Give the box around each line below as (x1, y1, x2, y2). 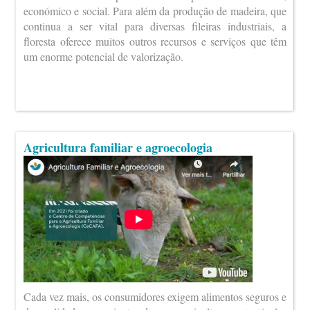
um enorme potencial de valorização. (24, 49, 187, 64)
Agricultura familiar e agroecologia (24, 138, 212, 156)
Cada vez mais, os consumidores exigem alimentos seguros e (24, 289, 286, 304)
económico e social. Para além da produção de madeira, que (24, 3, 286, 19)
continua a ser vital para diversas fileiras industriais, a (24, 19, 286, 34)
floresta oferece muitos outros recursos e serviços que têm (24, 34, 286, 49)
